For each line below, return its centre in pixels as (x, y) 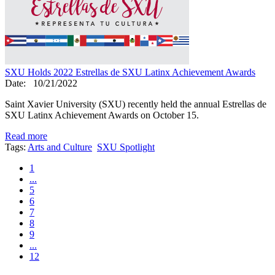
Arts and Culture (60, 147)
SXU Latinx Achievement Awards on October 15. (102, 115)
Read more (26, 136)
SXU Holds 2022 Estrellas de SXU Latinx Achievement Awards (130, 72)
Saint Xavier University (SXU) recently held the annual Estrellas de (136, 104)
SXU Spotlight (126, 147)
